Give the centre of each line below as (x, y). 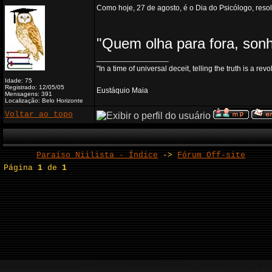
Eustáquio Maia (122, 90)
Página (21, 168)
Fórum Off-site (212, 155)
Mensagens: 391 (29, 94)
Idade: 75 (19, 80)
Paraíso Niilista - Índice (97, 155)
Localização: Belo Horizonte (44, 100)
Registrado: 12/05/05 (35, 87)
